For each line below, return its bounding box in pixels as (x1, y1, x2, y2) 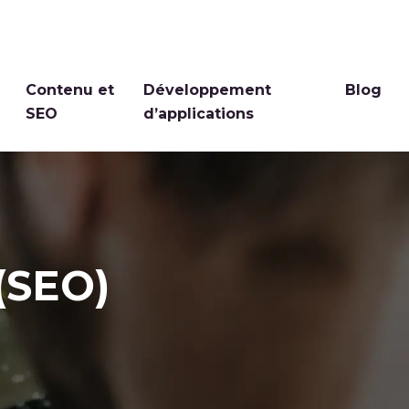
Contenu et (26, 81, 115, 100)
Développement (142, 81, 271, 100)
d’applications (142, 105, 254, 123)
